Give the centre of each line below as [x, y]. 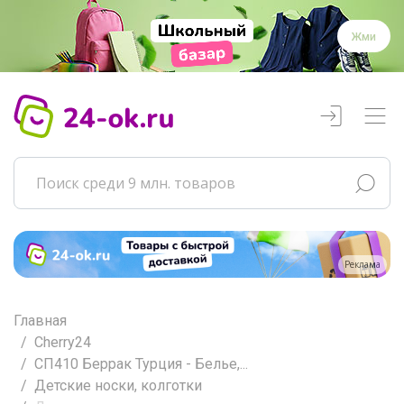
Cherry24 [63, 342]
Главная [40, 320]
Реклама [363, 264]
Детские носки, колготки [118, 385]
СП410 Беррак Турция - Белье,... [141, 363]
